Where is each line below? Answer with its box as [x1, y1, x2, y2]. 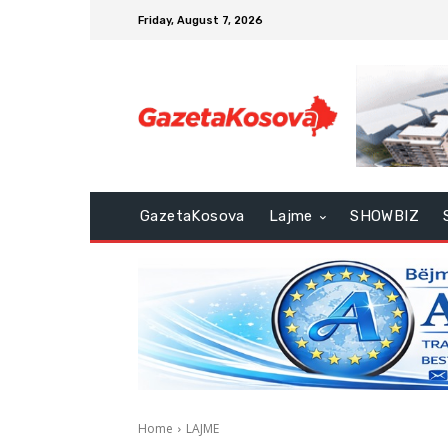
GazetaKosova [140, 207, 245, 225]
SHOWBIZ [350, 207, 420, 225]
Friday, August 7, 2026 [138, 13, 263, 27]
